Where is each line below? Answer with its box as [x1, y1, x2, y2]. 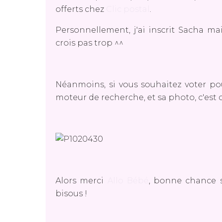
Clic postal [106, 4, 150, 14]
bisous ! [55, 189, 87, 198]
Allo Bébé [107, 176, 149, 185]
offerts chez [55, 4, 106, 14]
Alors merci [55, 176, 108, 185]
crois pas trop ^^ [55, 38, 123, 48]
